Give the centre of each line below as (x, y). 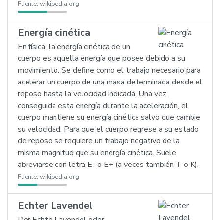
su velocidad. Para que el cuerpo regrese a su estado (108, 129)
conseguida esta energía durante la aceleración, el (103, 106)
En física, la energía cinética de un (74, 47)
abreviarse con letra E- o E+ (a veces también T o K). (108, 165)
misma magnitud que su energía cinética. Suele (97, 153)
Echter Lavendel (55, 206)
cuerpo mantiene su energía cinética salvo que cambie (109, 117)
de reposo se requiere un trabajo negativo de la (99, 141)
